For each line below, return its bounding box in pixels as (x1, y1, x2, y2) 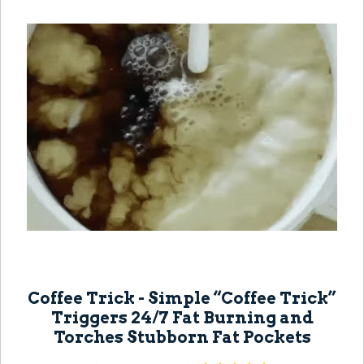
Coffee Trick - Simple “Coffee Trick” (28, 288, 336, 309)
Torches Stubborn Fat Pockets (53, 327, 311, 348)
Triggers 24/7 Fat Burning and (50, 308, 314, 328)
